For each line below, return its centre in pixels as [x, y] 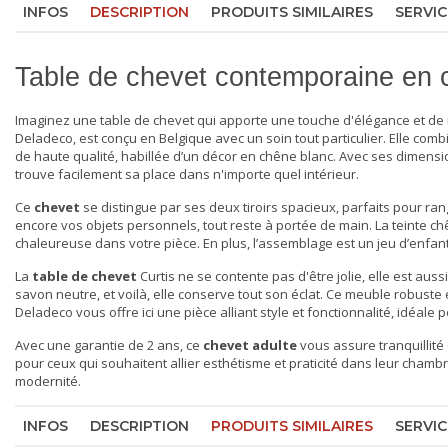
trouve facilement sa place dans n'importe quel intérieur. [187, 174]
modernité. [48, 381]
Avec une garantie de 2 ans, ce [109, 345]
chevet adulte [250, 345]
